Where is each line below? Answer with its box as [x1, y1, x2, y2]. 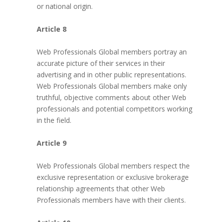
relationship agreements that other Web [36, 184, 165, 193]
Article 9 [36, 138, 66, 148]
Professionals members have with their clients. [36, 195, 186, 205]
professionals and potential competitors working [36, 104, 192, 113]
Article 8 [36, 24, 66, 34]
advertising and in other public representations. [36, 70, 186, 79]
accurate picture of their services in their [36, 58, 165, 68]
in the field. [36, 115, 71, 125]
